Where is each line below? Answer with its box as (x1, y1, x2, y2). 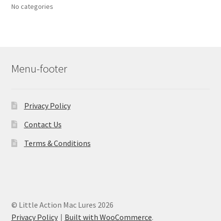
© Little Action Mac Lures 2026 (11, 199, 113, 210)
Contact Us (24, 119, 62, 130)
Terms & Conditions (24, 138, 91, 148)
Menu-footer (11, 62, 67, 76)
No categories (11, 1, 53, 11)
